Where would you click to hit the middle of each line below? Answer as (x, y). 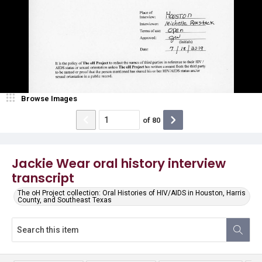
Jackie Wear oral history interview (119, 163)
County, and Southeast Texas (65, 200)
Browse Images (49, 99)
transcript (43, 178)
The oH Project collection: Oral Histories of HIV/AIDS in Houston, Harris (132, 193)
